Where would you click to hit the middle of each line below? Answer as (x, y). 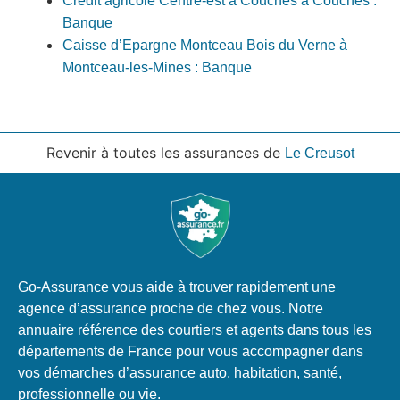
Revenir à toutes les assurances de (165, 152)
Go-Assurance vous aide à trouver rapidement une (177, 287)
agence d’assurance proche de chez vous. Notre (171, 308)
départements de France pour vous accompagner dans (191, 351)
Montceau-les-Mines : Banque (157, 67)
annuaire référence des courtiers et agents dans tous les (195, 329)
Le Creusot (319, 153)
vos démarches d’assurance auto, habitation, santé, (180, 372)
